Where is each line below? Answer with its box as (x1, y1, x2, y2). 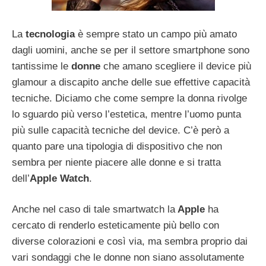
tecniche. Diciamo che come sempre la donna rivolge (12, 92, 247, 104)
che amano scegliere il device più (100, 60, 251, 72)
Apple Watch (30, 172, 89, 184)
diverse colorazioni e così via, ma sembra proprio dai (12, 236, 248, 248)
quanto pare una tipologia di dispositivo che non (12, 140, 222, 152)
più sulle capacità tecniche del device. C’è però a (12, 124, 229, 136)
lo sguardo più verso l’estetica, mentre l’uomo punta (12, 108, 241, 120)
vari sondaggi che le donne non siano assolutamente (12, 252, 244, 264)
